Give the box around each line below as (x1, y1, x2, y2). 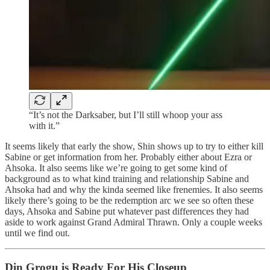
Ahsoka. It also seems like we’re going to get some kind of (5, 163, 227, 174)
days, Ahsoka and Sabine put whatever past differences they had (5, 206, 249, 217)
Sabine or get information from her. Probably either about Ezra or (5, 152, 252, 163)
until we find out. (5, 228, 70, 239)
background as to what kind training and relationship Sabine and (5, 174, 249, 184)
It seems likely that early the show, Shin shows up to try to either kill (5, 141, 263, 152)
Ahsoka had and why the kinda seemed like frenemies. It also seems (5, 184, 263, 195)
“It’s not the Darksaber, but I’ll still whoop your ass (29, 110, 222, 121)
